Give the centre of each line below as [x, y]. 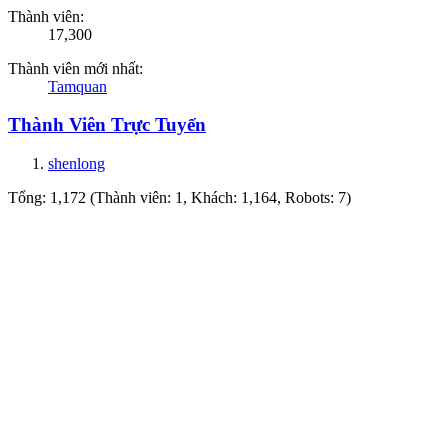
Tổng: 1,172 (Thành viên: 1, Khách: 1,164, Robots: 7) [179, 198]
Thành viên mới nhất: [75, 68]
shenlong [76, 164]
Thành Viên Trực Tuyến [107, 125]
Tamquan [77, 86]
